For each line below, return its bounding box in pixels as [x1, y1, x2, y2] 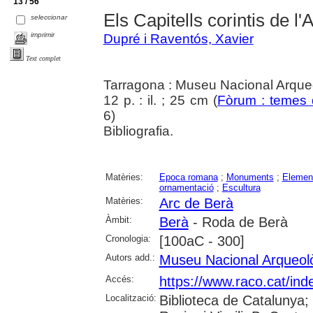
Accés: [105, 274, 134, 285]
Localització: [105, 293, 156, 304]
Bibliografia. [103, 124, 173, 139]
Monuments [226, 172, 274, 183]
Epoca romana [159, 172, 218, 183]
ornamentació [159, 182, 214, 194]
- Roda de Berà [188, 214, 288, 231]
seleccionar [31, 13, 68, 22]
